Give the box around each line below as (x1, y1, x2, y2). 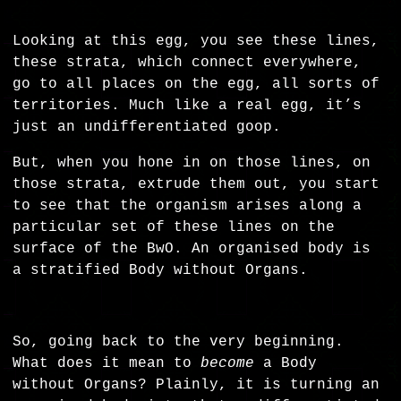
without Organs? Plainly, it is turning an (13, 377, 380, 394)
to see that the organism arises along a (13, 198, 363, 215)
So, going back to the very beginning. (13, 334, 345, 351)
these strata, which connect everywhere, (13, 55, 363, 72)
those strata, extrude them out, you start (13, 176, 380, 193)
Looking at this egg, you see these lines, (13, 33, 380, 50)
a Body (254, 355, 318, 372)
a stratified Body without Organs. (13, 262, 318, 279)
